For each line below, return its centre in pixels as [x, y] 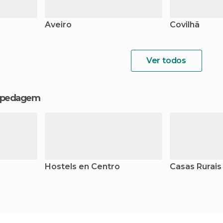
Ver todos [166, 60]
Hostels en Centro [82, 167]
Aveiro [58, 25]
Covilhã [185, 25]
